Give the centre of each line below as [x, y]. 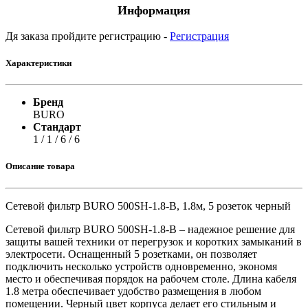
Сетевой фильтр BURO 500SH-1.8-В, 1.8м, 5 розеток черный [148, 206]
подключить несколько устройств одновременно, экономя [141, 266]
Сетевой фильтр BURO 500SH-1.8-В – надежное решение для [150, 229]
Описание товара [40, 166]
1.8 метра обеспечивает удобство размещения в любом [133, 291]
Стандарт [57, 127]
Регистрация [199, 36]
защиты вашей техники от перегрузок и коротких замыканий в [154, 241]
